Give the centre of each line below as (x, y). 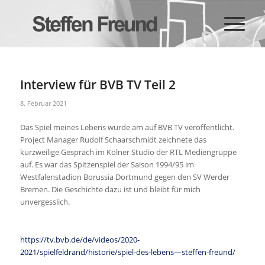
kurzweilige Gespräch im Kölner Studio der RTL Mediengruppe (128, 152)
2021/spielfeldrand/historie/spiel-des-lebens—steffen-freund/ (127, 252)
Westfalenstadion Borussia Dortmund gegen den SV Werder (125, 177)
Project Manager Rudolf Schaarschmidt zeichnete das (113, 140)
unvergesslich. (45, 202)
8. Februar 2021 (43, 104)
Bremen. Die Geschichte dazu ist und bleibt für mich (110, 190)
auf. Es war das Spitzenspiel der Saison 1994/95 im (107, 165)
